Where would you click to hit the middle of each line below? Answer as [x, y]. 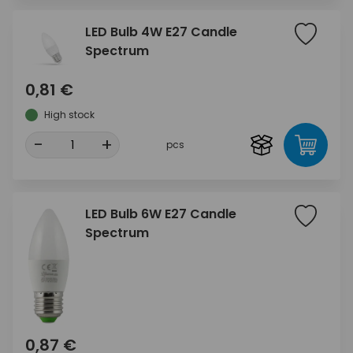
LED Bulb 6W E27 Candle [161, 214]
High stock [69, 115]
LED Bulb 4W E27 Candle [161, 32]
